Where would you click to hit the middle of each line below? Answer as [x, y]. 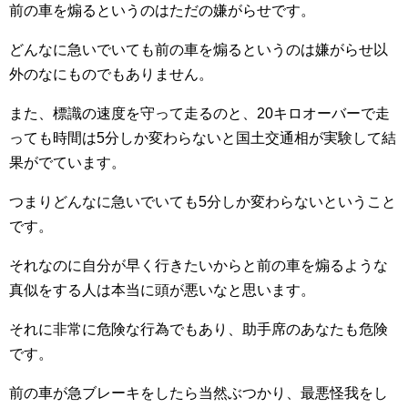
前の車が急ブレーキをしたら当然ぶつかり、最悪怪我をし [199, 393]
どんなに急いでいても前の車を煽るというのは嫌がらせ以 [199, 50]
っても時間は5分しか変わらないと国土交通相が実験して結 [203, 138]
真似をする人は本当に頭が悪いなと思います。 [162, 290]
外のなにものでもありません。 [111, 74]
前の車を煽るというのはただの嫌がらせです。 [162, 10]
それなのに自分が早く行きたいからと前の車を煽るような [199, 265]
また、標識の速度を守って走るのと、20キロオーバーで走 [199, 113]
